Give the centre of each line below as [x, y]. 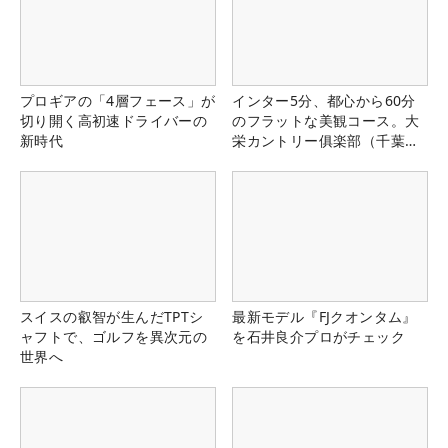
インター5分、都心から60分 [324, 100]
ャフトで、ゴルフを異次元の [114, 336]
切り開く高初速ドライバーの [114, 120]
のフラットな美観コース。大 [326, 120]
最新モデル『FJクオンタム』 [324, 316]
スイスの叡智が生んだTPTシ [112, 316]
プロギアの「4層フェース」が [118, 100]
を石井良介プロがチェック [318, 336]
